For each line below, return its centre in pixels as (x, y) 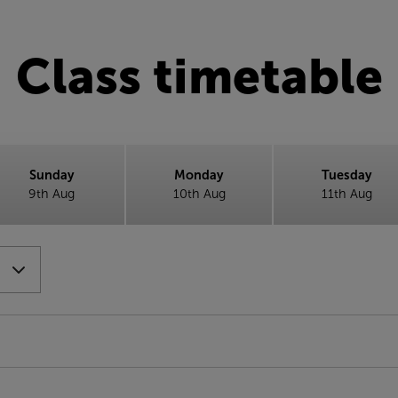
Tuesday (346, 175)
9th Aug (52, 194)
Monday (199, 175)
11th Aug (346, 194)
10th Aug (199, 194)
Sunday (52, 175)
